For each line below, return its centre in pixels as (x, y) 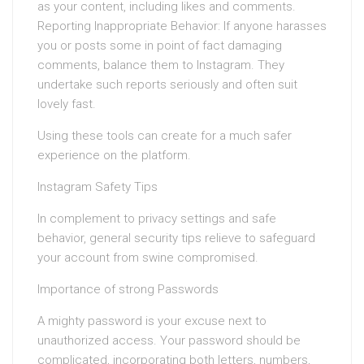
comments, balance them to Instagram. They (161, 65)
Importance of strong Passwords (128, 289)
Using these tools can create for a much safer (165, 136)
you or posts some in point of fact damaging (160, 45)
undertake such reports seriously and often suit (167, 84)
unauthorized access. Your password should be (169, 340)
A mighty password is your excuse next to (152, 321)
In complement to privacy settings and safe (157, 219)
